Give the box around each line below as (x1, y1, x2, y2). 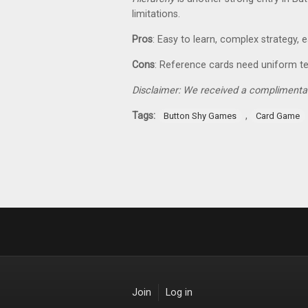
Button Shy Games (164, 111, 236, 121)
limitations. (132, 8, 180, 20)
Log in (166, 287, 192, 298)
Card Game (256, 111, 300, 121)
